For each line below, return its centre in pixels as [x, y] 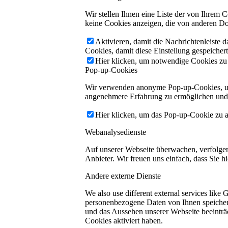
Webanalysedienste [116, 132]
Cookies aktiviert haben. [124, 221]
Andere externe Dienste [123, 176]
